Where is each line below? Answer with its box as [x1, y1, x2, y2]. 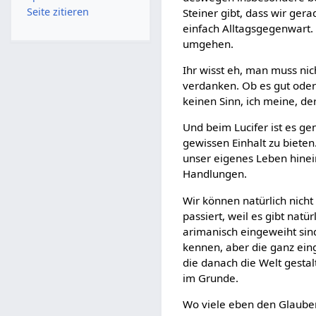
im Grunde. [183, 270, 239, 285]
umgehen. [183, 36, 234, 51]
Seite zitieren [26, 4, 89, 18]
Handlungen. [183, 166, 248, 181]
